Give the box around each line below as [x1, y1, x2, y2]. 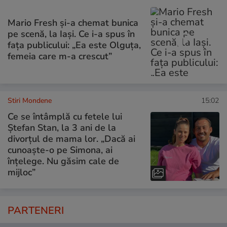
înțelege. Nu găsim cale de [8, 155, 119, 168]
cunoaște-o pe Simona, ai [8, 144, 112, 157]
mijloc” [8, 166, 35, 179]
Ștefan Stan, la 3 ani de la [8, 122, 116, 134]
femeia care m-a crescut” [8, 50, 112, 63]
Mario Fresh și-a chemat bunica [8, 17, 138, 29]
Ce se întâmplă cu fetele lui [8, 110, 122, 123]
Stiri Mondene [8, 95, 52, 105]
